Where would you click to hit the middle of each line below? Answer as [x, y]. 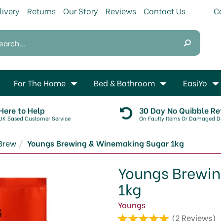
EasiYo [195, 83]
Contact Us [165, 11]
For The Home [40, 83]
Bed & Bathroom [124, 83]
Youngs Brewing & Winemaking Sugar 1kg [106, 143]
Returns [41, 11]
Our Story [81, 11]
